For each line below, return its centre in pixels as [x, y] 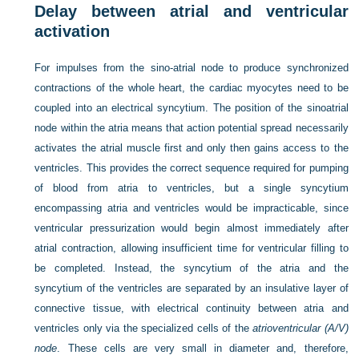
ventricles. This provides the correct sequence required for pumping [192, 168]
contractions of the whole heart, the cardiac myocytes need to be [192, 88]
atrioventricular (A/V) [301, 328]
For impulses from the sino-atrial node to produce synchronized [192, 68]
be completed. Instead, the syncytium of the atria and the [192, 268]
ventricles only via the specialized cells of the [144, 328]
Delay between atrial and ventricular [192, 11]
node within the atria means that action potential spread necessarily [192, 128]
